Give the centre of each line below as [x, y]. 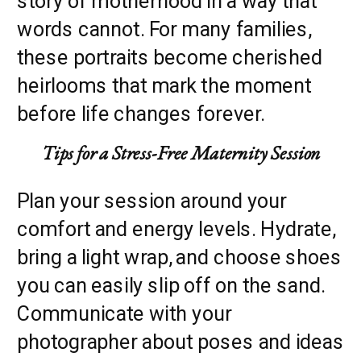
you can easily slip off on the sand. [171, 285]
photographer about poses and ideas [180, 341]
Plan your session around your [152, 200]
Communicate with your [124, 313]
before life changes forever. [141, 114]
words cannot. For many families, [164, 29]
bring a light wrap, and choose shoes [180, 257]
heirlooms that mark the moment [164, 85]
